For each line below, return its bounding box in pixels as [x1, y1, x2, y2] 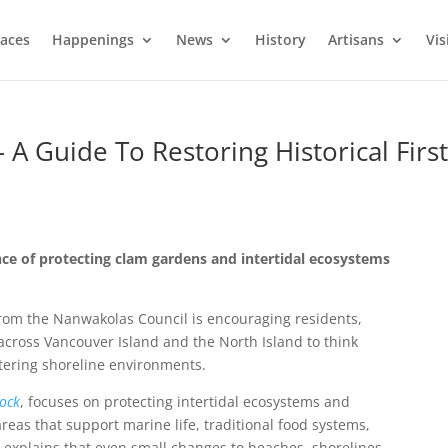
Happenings [51, 30, 134, 49]
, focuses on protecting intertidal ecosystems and [19, 392, 350, 412]
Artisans [327, 30, 384, 49]
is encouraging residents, [187, 309, 362, 329]
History [254, 30, 306, 49]
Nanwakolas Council [52, 309, 188, 329]
